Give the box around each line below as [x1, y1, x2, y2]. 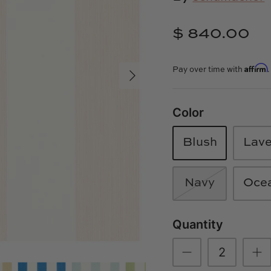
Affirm [244, 62, 268, 73]
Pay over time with [172, 65, 245, 74]
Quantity [172, 217, 224, 232]
